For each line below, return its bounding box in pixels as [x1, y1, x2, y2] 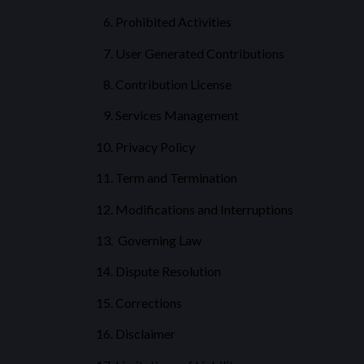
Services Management [115, 107, 239, 123]
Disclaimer [115, 326, 175, 342]
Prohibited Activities [115, 14, 232, 30]
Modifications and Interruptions [115, 201, 293, 217]
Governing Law [115, 232, 201, 249]
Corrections [115, 294, 182, 310]
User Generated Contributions [115, 45, 284, 61]
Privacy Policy [115, 138, 195, 154]
